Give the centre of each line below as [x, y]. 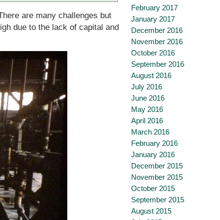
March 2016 [150, 132]
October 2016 [153, 53]
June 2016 [148, 98]
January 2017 [153, 19]
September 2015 [158, 200]
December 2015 [157, 166]
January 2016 [153, 154]
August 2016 [151, 75]
